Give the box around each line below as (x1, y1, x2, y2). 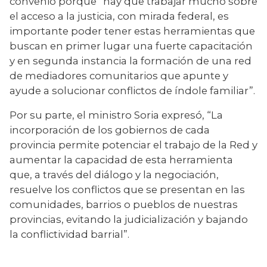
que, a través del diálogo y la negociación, (10, 168, 219, 181)
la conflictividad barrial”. (10, 228, 129, 240)
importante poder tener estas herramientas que (10, 24, 255, 37)
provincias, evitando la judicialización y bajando (10, 213, 248, 225)
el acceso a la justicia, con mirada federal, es (10, 10, 229, 22)
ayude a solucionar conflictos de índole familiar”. (10, 84, 255, 97)
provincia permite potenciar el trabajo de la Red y (10, 138, 257, 151)
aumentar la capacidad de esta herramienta (10, 153, 233, 166)
